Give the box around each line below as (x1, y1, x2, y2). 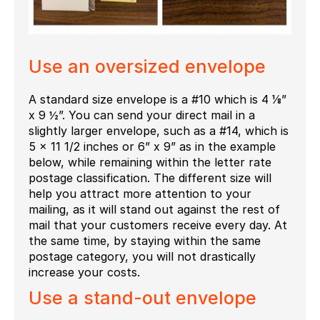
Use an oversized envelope (29, 55, 266, 77)
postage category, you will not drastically (29, 249, 256, 264)
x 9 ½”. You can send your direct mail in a (29, 107, 255, 122)
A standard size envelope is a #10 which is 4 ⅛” (29, 91, 286, 106)
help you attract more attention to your (29, 186, 251, 201)
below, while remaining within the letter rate (29, 154, 271, 169)
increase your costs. (29, 264, 140, 279)
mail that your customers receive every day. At (29, 217, 287, 232)
